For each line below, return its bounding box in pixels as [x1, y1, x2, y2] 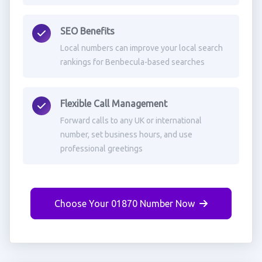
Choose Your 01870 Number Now [54, 198, 195, 209]
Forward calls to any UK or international [60, 116, 202, 125]
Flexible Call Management [60, 98, 167, 109]
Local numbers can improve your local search [60, 43, 223, 53]
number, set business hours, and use [60, 130, 192, 139]
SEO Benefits [60, 26, 115, 36]
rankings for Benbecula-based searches [60, 57, 205, 67]
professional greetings [60, 144, 143, 153]
